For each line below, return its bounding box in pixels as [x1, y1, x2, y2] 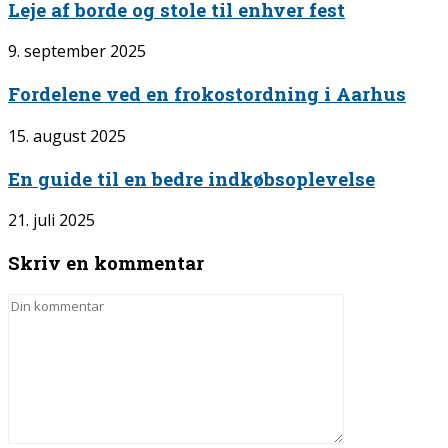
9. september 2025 [8, 40, 146, 63]
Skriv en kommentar [8, 250, 204, 276]
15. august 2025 [8, 124, 126, 147]
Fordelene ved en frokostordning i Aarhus [8, 81, 406, 107]
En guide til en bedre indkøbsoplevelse [8, 165, 375, 191]
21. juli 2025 [8, 209, 95, 232]
